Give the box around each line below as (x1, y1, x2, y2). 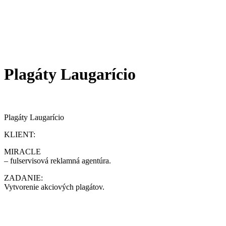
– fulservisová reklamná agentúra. (4, 156, 111, 165)
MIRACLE (4, 147, 41, 156)
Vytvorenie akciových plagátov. (4, 183, 104, 191)
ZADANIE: (4, 174, 43, 182)
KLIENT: (4, 130, 35, 139)
